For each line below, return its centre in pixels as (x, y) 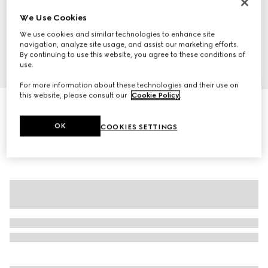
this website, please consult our (74, 95)
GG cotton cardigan (55, 106)
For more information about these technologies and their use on (130, 85)
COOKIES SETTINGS (139, 127)
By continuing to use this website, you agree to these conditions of (133, 55)
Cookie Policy (156, 95)
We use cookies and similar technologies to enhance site (118, 34)
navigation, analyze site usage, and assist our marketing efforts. (130, 45)
